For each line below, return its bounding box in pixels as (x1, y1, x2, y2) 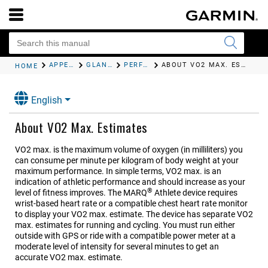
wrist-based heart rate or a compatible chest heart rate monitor (15, 199, 248, 209)
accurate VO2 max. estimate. (15, 252, 123, 263)
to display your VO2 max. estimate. (15, 209, 146, 220)
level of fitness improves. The (15, 188, 123, 198)
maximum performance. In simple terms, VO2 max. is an (15, 166, 221, 176)
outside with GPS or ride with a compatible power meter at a (15, 231, 236, 241)
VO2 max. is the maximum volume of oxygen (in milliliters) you (15, 145, 243, 155)
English (31, 95, 62, 106)
